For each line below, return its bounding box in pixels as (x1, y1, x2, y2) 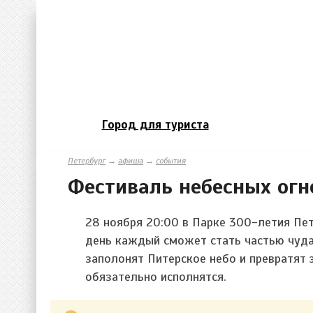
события (156, 155, 186, 166)
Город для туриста (101, 117, 209, 132)
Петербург (68, 155, 105, 166)
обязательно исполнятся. (85, 268, 226, 284)
